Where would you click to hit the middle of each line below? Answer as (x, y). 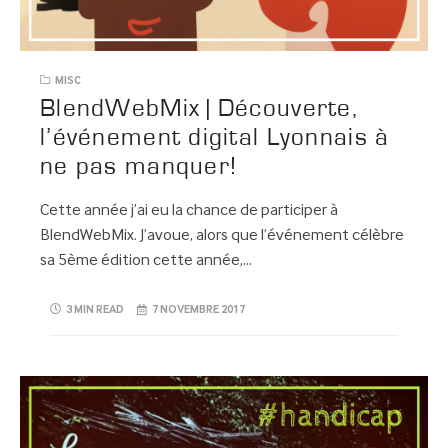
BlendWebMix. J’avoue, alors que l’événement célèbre (222, 236)
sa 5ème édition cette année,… (146, 261)
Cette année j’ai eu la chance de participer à (189, 211)
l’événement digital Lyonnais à (215, 138)
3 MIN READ (95, 310)
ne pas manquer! (139, 167)
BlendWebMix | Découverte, (199, 109)
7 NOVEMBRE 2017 (199, 310)
